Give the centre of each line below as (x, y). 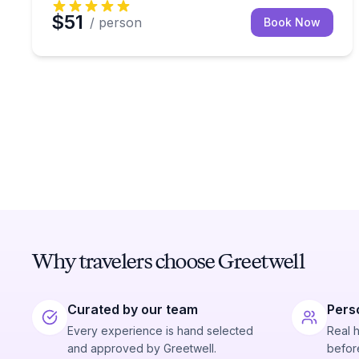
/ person (116, 22)
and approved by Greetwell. (142, 348)
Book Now (292, 22)
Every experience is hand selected (160, 331)
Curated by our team (133, 309)
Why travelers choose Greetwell (168, 261)
